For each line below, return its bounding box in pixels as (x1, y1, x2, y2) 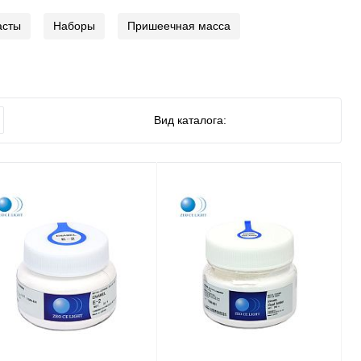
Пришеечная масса (127, 19, 230, 33)
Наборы (53, 19, 95, 33)
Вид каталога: (154, 113, 226, 127)
